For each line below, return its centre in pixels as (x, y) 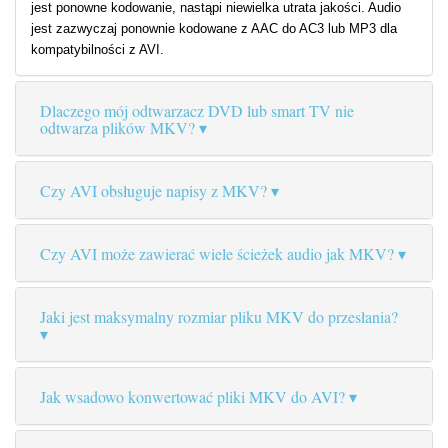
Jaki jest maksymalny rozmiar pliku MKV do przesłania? (219, 317)
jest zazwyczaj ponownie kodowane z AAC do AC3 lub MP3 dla (214, 29)
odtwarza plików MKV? (117, 128)
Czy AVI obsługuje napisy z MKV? (153, 191)
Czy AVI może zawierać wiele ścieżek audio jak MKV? (217, 254)
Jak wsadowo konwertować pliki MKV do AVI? (192, 397)
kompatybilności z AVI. (97, 50)
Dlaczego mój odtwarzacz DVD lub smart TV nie (197, 111)
